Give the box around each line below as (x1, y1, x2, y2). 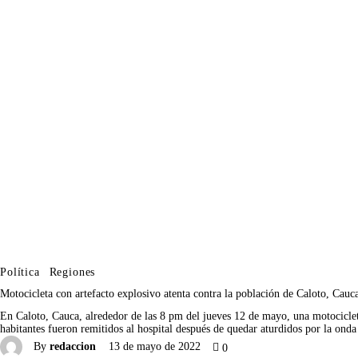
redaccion (50, 340, 97, 353)
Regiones (49, 265, 96, 278)
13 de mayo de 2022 (108, 340, 201, 353)
